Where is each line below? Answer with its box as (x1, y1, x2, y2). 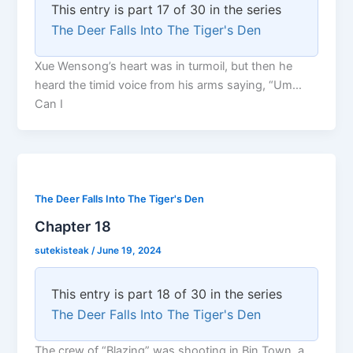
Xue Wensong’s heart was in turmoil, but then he (35, 58, 293, 73)
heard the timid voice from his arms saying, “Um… (35, 77, 303, 92)
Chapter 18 (35, 217, 112, 236)
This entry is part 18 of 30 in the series (51, 285, 283, 302)
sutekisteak (35, 245, 92, 257)
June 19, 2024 (97, 245, 162, 257)
